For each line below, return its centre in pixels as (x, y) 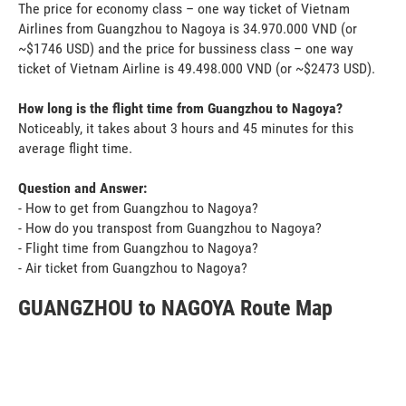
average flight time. (75, 148)
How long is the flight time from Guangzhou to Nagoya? (180, 108)
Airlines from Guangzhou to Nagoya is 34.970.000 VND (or (188, 28)
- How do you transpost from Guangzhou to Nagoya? (170, 227)
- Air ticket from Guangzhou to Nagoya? (133, 267)
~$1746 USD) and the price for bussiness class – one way (186, 48)
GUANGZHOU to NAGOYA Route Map (175, 308)
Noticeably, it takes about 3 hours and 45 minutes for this (186, 128)
